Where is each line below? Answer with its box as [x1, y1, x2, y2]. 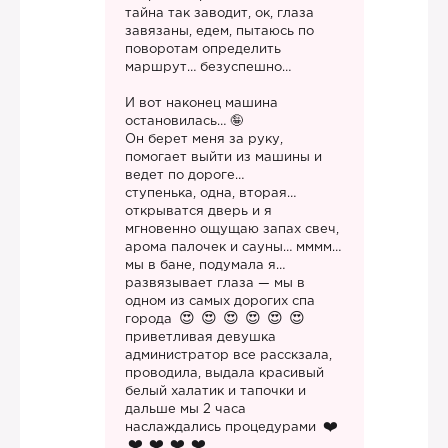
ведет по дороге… [125, 170, 244, 181]
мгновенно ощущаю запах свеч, [125, 224, 339, 235]
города [125, 314, 176, 325]
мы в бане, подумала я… [125, 260, 285, 271]
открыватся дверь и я [125, 206, 272, 217]
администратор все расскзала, [125, 350, 332, 361]
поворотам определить [125, 44, 281, 55]
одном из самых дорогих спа [125, 296, 315, 307]
